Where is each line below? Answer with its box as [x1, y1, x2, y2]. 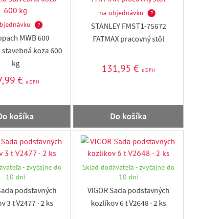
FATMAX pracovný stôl [92, 34, 164, 46]
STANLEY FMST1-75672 [90, 22, 166, 33]
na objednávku [99, 8, 144, 17]
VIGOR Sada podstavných [87, 186, 170, 197]
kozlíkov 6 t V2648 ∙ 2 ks [90, 198, 166, 210]
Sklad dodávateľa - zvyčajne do [82, 163, 175, 172]
